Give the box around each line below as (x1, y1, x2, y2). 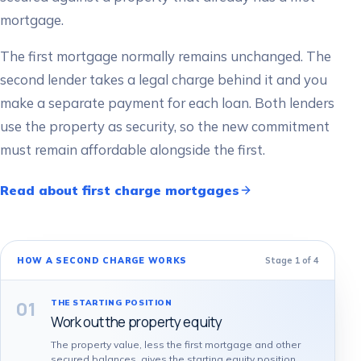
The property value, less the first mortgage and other (51, 338, 301, 351)
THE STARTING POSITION (51, 297, 172, 307)
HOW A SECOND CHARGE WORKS (17, 255, 188, 266)
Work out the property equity (51, 313, 222, 331)
